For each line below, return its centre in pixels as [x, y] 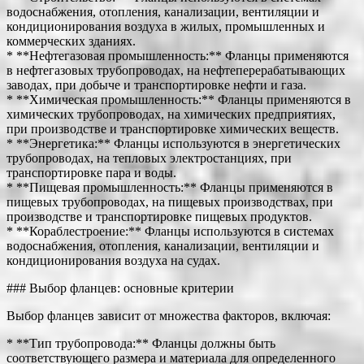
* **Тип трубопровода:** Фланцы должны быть [141, 343]
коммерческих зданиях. [71, 41]
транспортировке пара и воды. [91, 172]
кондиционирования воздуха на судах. [113, 260]
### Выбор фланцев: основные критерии [120, 288]
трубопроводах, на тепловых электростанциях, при [149, 158]
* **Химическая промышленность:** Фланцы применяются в [179, 99]
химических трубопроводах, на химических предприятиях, [171, 114]
